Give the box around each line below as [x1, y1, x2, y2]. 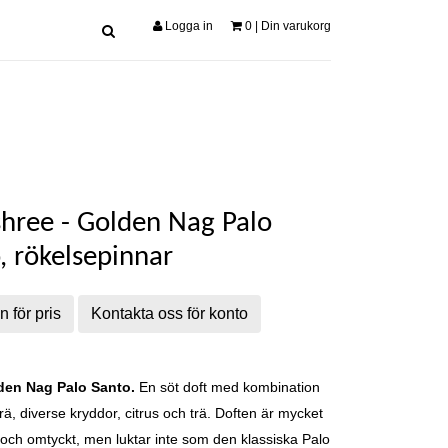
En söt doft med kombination [138, 379, 320, 395]
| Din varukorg [252, 19, 331, 33]
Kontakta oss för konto [90, 305, 248, 322]
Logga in [162, 19, 213, 33]
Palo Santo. [56, 379, 139, 395]
